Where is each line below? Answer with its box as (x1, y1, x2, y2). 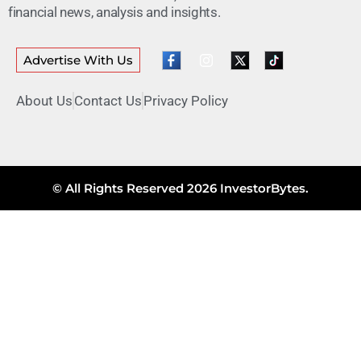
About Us (16, 93, 73, 110)
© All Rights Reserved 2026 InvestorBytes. (52, 180, 309, 197)
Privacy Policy (143, 93, 228, 110)
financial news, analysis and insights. (8, 3, 221, 20)
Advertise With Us (23, 52, 133, 68)
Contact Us (74, 93, 142, 110)
